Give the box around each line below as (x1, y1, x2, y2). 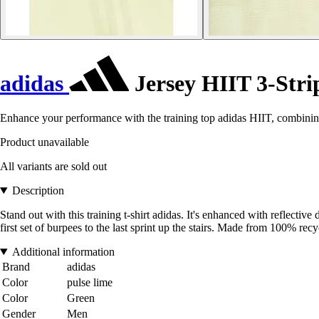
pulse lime (67, 276, 113, 289)
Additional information (11, 246, 115, 258)
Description (11, 184, 64, 197)
